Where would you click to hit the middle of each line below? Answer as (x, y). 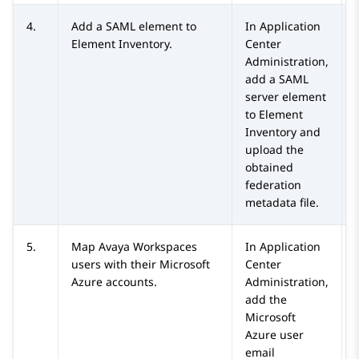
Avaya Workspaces (148, 247)
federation (273, 185)
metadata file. (282, 203)
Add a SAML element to (134, 26)
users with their (115, 264)
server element (286, 97)
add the (266, 300)
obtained (269, 167)
